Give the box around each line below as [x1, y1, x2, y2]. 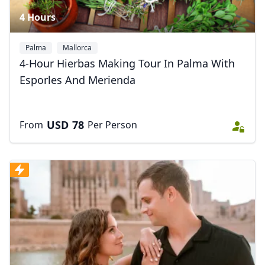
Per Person [88, 118, 137, 131]
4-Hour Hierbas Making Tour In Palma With [20, 56, 235, 70]
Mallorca [63, 43, 92, 53]
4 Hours [20, 11, 56, 24]
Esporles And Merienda [20, 73, 135, 87]
